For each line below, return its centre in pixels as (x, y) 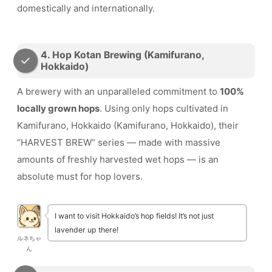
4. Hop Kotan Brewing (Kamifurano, (122, 55)
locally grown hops (58, 108)
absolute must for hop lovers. (80, 176)
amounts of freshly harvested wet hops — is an (118, 159)
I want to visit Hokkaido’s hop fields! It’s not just (134, 216)
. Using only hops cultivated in (164, 108)
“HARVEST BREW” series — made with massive (119, 142)
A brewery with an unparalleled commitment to (118, 91)
